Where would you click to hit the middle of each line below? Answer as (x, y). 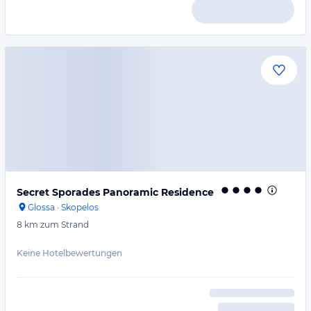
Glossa (41, 207)
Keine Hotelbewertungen (69, 253)
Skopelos (80, 207)
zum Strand (65, 225)
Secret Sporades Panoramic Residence (115, 192)
